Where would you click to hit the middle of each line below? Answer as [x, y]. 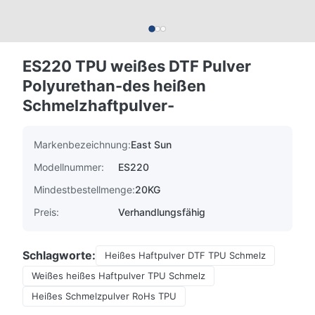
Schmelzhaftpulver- [98, 105]
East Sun [151, 144]
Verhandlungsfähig [162, 212]
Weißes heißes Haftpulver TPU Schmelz [118, 276]
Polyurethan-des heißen [114, 86]
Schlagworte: [59, 255]
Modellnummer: [69, 167]
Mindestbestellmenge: [84, 189]
